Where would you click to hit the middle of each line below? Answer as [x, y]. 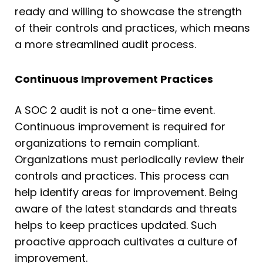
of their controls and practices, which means [132, 28]
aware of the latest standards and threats [126, 209]
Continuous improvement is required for [120, 127]
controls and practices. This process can [122, 176]
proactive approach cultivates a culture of [126, 242]
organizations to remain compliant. [107, 143]
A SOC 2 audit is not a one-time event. [115, 110]
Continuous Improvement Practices [114, 79]
